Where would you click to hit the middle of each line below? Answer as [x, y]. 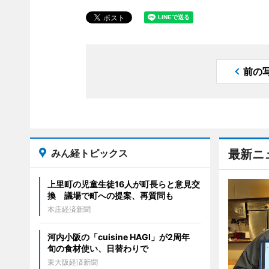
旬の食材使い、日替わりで [98, 248]
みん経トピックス [89, 153]
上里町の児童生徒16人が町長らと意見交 [123, 184]
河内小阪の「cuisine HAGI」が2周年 [122, 237]
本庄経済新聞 [69, 209]
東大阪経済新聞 [72, 262]
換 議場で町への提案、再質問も [110, 195]
